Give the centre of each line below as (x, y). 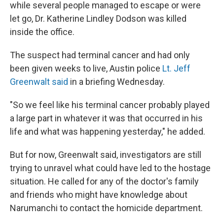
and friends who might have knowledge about (99, 195)
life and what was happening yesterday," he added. (108, 132)
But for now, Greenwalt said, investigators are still (106, 155)
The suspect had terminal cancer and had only (100, 55)
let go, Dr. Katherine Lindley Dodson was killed (98, 19)
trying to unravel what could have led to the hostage (110, 168)
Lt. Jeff (176, 69)
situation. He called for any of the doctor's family (104, 182)
